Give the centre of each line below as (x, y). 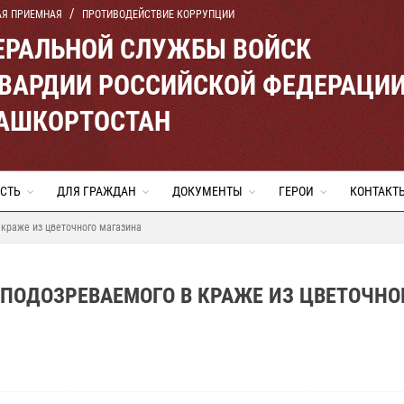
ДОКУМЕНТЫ (207, 191)
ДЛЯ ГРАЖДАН (96, 191)
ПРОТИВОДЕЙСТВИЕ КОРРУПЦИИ (158, 14)
